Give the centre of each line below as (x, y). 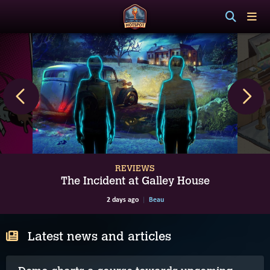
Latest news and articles (99, 236)
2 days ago (122, 199)
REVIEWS (135, 168)
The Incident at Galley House (135, 181)
